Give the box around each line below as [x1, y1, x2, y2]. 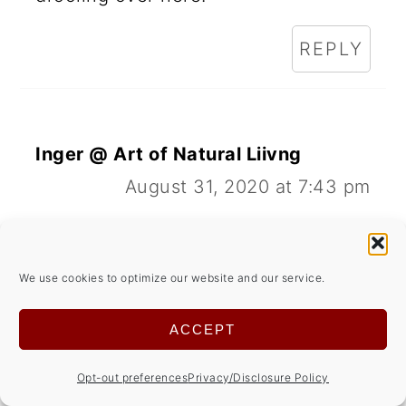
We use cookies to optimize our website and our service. [19, 271, 325, 285]
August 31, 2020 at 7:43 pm [124, 176, 371, 198]
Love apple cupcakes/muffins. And [35, 224, 345, 246]
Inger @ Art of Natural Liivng [35, 143, 302, 166]
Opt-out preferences [76, 371, 188, 384]
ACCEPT [169, 321, 237, 337]
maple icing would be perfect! [35, 256, 304, 279]
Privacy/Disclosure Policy [188, 371, 329, 384]
